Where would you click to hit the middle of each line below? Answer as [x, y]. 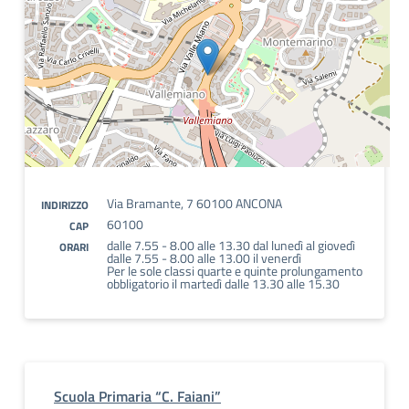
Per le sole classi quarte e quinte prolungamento [235, 271]
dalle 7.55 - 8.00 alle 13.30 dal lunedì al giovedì [231, 245]
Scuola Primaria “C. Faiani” [137, 396]
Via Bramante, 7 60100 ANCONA [194, 203]
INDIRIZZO [65, 205]
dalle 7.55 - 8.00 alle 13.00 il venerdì [204, 258]
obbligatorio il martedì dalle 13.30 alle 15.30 [223, 283]
